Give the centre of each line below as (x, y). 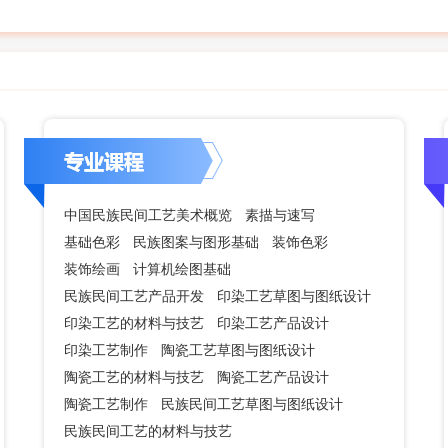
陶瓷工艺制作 (106, 404)
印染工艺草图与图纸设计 (294, 296)
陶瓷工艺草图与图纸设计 (238, 350)
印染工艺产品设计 (273, 323)
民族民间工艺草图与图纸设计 (252, 404)
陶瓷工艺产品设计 (273, 377)
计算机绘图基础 (182, 269)
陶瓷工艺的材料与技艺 (134, 377)
